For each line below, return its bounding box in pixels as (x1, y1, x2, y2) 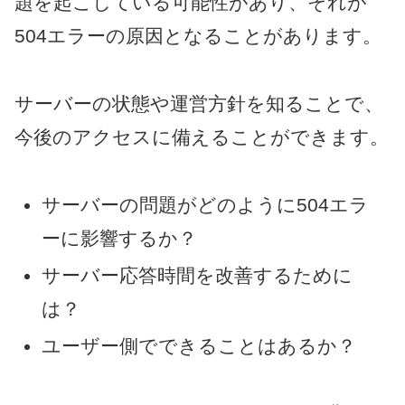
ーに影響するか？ (42, 228, 198, 250)
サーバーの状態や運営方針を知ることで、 (14, 93, 383, 115)
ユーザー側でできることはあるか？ (42, 335, 357, 357)
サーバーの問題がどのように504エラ (42, 194, 370, 216)
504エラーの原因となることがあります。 (14, 25, 381, 47)
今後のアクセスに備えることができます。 (14, 127, 389, 148)
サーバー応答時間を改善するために (42, 265, 353, 287)
